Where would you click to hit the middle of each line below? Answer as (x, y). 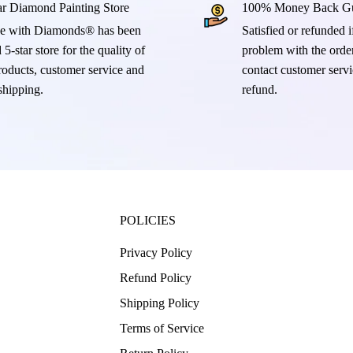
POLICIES (148, 220)
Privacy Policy (156, 252)
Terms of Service (162, 328)
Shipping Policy (160, 303)
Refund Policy (156, 277)
